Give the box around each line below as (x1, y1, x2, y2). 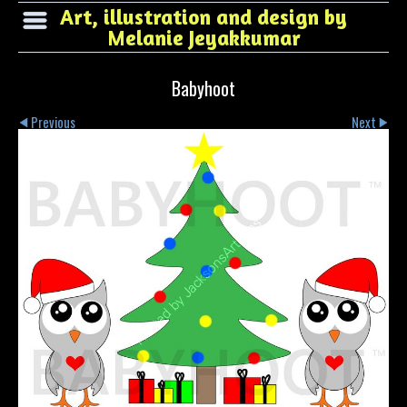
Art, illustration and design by (60, 5, 347, 29)
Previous (31, 113, 76, 133)
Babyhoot (172, 74, 235, 102)
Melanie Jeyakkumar (106, 25, 301, 50)
